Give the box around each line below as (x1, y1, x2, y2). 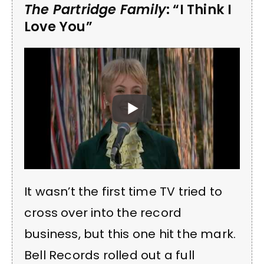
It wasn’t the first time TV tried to (24, 183, 223, 200)
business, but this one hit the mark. (24, 226, 236, 243)
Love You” (24, 17, 93, 37)
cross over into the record (24, 204, 182, 222)
